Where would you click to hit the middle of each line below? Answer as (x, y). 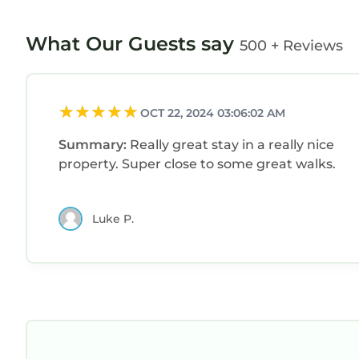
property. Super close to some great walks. (197, 164)
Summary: (94, 145)
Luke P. (113, 218)
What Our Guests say (133, 44)
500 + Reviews (291, 45)
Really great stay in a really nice (232, 145)
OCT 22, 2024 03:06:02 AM (213, 113)
